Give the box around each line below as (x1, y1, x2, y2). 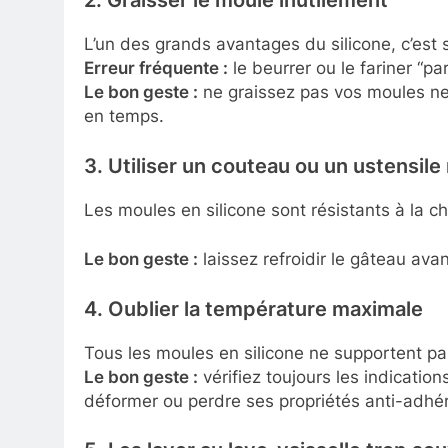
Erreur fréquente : (84, 58, 228, 79)
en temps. (84, 106, 164, 127)
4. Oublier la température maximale (84, 296, 423, 321)
